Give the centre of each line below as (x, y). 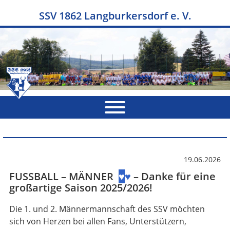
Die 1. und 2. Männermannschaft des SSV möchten (107, 209)
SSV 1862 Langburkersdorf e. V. (115, 16)
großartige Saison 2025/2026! (81, 188)
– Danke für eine (175, 177)
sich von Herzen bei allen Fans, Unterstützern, (98, 221)
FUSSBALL (34, 177)
